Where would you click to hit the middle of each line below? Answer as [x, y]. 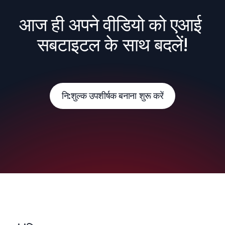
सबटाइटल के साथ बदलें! [113, 45]
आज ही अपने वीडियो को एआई [110, 25]
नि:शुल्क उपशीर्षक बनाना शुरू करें [113, 96]
